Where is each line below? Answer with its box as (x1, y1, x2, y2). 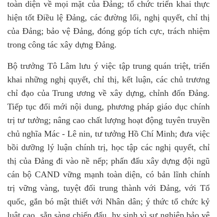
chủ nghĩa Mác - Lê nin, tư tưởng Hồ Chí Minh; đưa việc (7, 129, 210, 139)
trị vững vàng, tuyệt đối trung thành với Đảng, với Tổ (7, 183, 210, 193)
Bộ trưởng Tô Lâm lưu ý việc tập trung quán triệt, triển (7, 61, 210, 71)
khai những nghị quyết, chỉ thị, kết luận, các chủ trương (7, 75, 210, 85)
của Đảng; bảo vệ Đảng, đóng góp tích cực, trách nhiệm (7, 26, 210, 36)
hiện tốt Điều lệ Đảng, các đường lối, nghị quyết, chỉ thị (7, 13, 210, 23)
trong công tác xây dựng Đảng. (7, 40, 117, 50)
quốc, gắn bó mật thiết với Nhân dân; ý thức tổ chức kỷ (7, 197, 210, 207)
